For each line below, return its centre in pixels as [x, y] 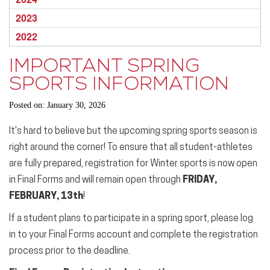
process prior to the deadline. [70, 251]
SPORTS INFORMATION [119, 86]
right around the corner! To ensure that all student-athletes [131, 148]
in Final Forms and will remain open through [96, 180]
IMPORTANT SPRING [104, 67]
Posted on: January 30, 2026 [57, 105]
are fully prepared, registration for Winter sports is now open [133, 164]
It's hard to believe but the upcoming [86, 131]
